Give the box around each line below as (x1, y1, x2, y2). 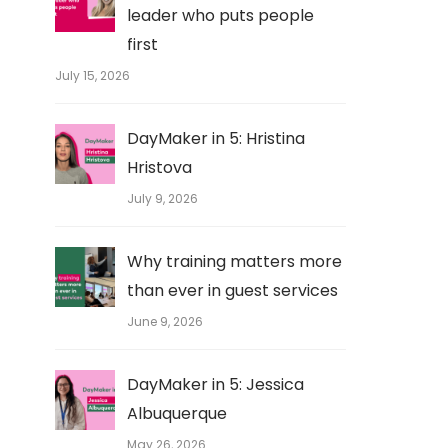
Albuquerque (127, 402, 227, 426)
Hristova (127, 156, 192, 180)
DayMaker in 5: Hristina (127, 127, 305, 151)
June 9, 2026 (127, 313, 203, 331)
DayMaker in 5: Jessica (127, 373, 304, 397)
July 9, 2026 (127, 190, 198, 208)
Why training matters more (127, 250, 342, 274)
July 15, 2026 (55, 67, 130, 85)
